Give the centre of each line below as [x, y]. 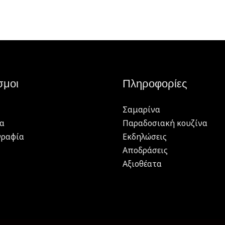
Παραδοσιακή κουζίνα [165, 123]
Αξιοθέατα [142, 163]
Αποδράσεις [145, 150]
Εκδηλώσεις [145, 136]
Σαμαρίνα [141, 109]
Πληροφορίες [155, 83]
